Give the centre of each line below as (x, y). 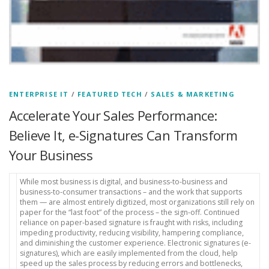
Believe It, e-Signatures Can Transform (123, 135)
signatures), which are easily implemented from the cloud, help (129, 253)
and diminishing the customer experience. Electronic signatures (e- (135, 243)
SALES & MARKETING (193, 94)
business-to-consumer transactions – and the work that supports (131, 192)
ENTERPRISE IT (39, 94)
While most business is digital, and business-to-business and (124, 181)
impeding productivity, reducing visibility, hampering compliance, (132, 232)
